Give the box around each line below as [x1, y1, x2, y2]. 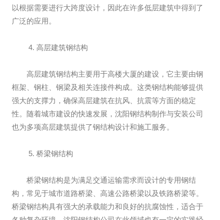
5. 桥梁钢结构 [27, 149, 73, 158]
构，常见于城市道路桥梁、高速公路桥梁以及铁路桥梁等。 [12, 189, 203, 197]
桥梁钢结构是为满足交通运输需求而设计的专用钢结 [27, 176, 196, 184]
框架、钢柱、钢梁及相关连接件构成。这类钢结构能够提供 [12, 83, 203, 91]
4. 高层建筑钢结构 [27, 43, 88, 52]
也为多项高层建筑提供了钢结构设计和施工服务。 [12, 123, 174, 131]
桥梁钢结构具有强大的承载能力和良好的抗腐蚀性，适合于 [12, 202, 203, 211]
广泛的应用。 [12, 17, 56, 25]
